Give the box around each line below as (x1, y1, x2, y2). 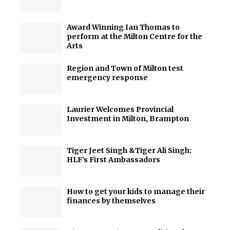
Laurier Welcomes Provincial (67, 105, 174, 114)
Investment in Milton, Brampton (67, 114, 189, 123)
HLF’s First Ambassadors (67, 155, 162, 164)
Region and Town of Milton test (67, 64, 183, 73)
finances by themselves (67, 196, 156, 205)
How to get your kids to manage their (67, 187, 205, 196)
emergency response (67, 73, 148, 82)
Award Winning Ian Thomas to (67, 23, 180, 32)
